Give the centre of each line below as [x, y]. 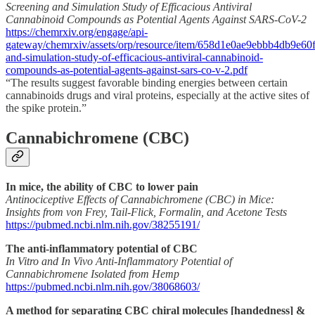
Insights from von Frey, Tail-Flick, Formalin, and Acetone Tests [146, 212]
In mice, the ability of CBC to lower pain [102, 186]
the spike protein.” [46, 108]
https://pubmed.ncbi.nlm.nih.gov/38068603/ [103, 286]
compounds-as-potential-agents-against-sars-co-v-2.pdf [127, 70]
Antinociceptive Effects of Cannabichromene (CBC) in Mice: [140, 199]
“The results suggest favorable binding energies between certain [147, 82]
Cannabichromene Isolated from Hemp [92, 274]
